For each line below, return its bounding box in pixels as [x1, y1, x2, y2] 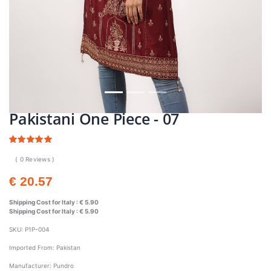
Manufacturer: [9, 261, 53, 269]
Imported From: [9, 243, 56, 251]
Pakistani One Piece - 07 [9, 108, 179, 129]
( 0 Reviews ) [15, 155, 55, 163]
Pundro [53, 261, 74, 269]
